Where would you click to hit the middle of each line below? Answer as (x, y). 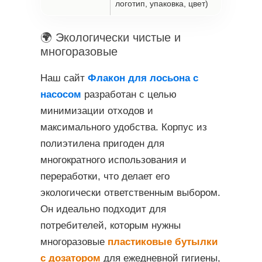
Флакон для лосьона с (143, 78)
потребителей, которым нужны (111, 225)
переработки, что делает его (105, 176)
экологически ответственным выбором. (130, 192)
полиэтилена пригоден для (102, 143)
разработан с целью (129, 94)
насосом (61, 94)
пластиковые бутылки (163, 242)
